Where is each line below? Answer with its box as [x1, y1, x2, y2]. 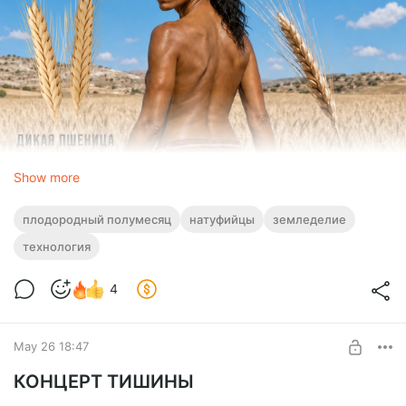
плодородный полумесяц [23, 211, 171, 227]
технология [23, 238, 91, 254]
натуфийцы [189, 211, 255, 227]
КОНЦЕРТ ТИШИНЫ [14, 370, 194, 392]
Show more [14, 169, 80, 185]
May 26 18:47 [14, 339, 89, 354]
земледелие [273, 211, 346, 227]
